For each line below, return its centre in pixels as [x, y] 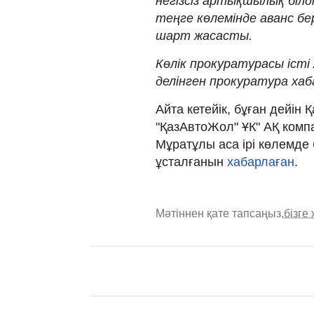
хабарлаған [261, 162]
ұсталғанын [191, 162]
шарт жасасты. [204, 35]
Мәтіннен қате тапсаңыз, [220, 213]
